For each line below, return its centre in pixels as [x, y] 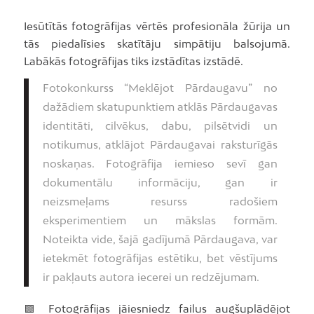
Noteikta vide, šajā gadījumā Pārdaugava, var [160, 239]
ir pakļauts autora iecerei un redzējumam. [151, 277]
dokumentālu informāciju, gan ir [160, 183]
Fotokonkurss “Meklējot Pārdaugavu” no [160, 88]
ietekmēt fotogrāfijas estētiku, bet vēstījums [160, 258]
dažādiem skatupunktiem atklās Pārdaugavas [160, 107]
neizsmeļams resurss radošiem [160, 202]
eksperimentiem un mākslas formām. [160, 220]
